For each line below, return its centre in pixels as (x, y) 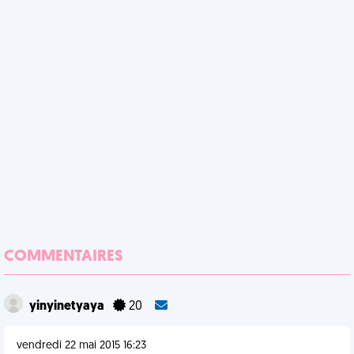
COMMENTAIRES (64, 257)
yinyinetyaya (68, 307)
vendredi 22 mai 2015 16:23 (81, 346)
